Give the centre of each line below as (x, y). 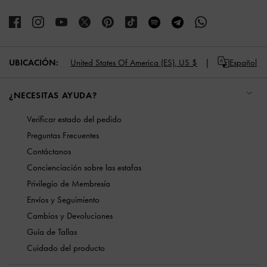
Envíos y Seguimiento (63, 200)
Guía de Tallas (52, 232)
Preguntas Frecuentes (63, 136)
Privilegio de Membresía (69, 184)
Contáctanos (49, 152)
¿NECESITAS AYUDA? (53, 96)
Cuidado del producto (66, 248)
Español (243, 62)
